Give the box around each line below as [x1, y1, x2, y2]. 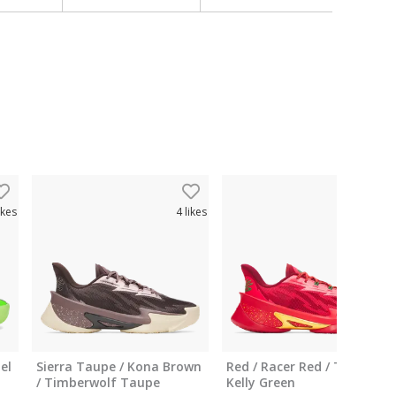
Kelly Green [226, 374, 295, 391]
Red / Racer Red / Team [226, 358, 369, 375]
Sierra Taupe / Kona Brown [36, 358, 202, 375]
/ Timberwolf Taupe [36, 374, 160, 391]
